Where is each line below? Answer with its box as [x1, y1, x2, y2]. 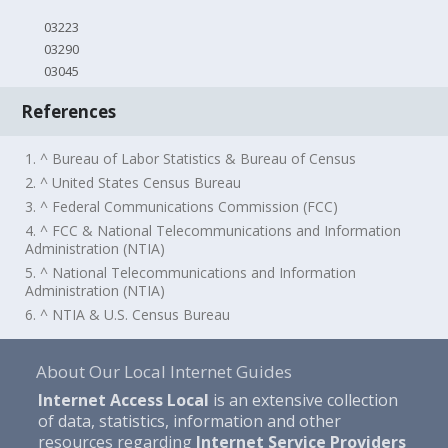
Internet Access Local [37, 388, 209, 411]
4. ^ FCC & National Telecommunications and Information [25, 221, 402, 241]
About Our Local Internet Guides [35, 359, 292, 383]
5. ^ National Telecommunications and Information [25, 263, 357, 283]
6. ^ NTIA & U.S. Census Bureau [25, 305, 231, 325]
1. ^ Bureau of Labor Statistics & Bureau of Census [25, 149, 357, 169]
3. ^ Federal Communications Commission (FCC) [25, 197, 339, 217]
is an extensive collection [208, 388, 398, 411]
